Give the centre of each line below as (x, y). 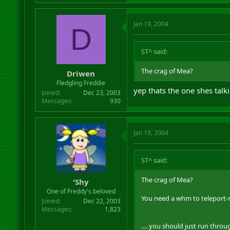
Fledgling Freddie (81, 83)
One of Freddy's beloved (81, 191)
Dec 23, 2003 (102, 92)
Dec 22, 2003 (102, 201)
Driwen (81, 73)
